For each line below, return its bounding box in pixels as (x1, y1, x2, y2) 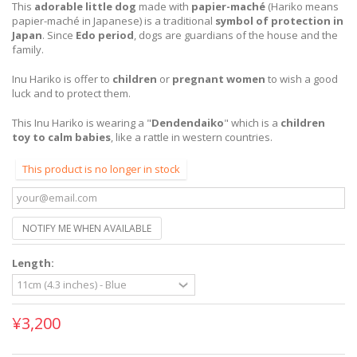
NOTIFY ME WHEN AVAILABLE (22, 221, 151, 235)
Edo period (76, 27, 134, 42)
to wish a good (265, 71, 338, 86)
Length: (12, 255, 57, 270)
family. (12, 41, 44, 57)
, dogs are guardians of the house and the (134, 27, 338, 42)
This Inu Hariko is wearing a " (12, 115, 151, 130)
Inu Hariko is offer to (12, 71, 112, 86)
